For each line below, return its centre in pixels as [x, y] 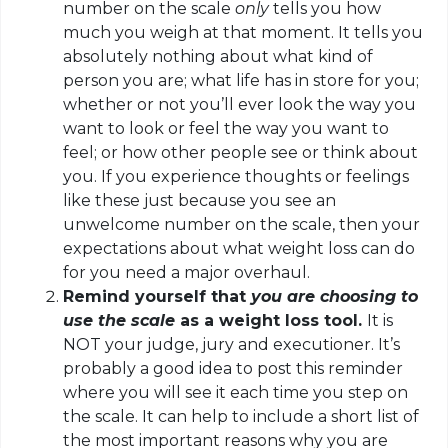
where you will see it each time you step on [236, 393]
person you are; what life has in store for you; [241, 81]
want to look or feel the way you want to [226, 129]
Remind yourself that [157, 297]
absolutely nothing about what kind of [218, 57]
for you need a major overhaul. [187, 273]
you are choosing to [335, 297]
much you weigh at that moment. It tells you [243, 33]
